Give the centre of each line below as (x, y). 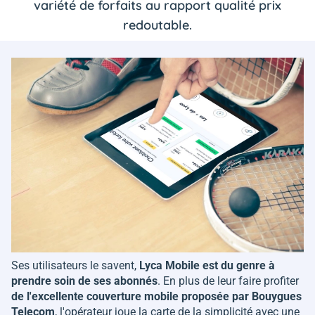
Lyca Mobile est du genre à (207, 266)
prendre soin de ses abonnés (84, 281)
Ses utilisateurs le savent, (75, 266)
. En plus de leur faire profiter (228, 281)
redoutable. (157, 25)
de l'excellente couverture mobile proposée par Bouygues (156, 297)
